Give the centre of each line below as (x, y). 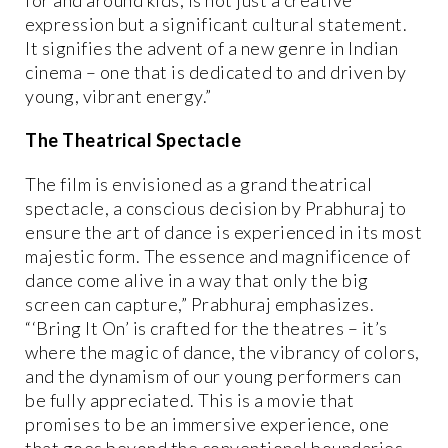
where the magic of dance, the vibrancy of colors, (222, 351)
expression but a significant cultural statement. (216, 23)
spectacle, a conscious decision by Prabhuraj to (216, 207)
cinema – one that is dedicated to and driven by (216, 71)
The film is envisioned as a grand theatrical (198, 183)
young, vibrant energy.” (118, 95)
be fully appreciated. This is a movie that (189, 399)
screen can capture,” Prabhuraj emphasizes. (199, 303)
